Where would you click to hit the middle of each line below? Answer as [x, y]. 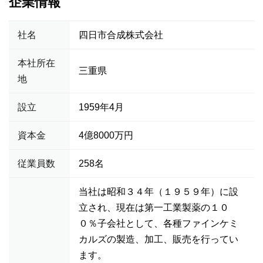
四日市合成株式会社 [121, 35]
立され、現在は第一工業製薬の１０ [154, 208]
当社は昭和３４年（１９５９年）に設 [159, 192]
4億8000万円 [106, 135]
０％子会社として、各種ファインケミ [159, 223]
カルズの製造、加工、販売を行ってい [159, 239]
